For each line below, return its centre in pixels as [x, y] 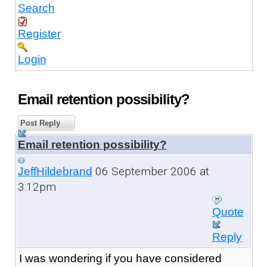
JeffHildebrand [55, 171]
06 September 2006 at [150, 171]
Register [39, 33]
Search [36, 8]
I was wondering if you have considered [120, 258]
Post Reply [39, 123]
